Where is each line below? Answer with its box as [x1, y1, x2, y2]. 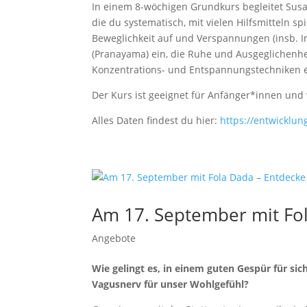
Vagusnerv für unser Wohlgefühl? [92, 278, 249, 291]
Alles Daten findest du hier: [92, 114, 221, 127]
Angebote [92, 232, 136, 245]
